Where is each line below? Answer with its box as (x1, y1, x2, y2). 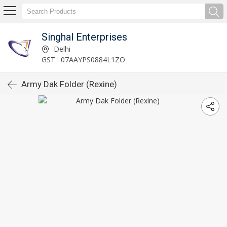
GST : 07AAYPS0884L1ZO (41, 54, 125, 64)
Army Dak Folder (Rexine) (21, 79, 117, 89)
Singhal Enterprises (41, 30, 127, 43)
